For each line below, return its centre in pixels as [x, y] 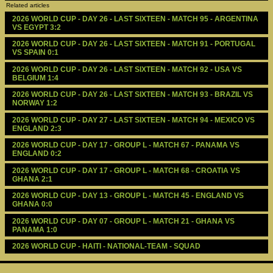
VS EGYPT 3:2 [36, 27]
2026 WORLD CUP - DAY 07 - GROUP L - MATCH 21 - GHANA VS [123, 221]
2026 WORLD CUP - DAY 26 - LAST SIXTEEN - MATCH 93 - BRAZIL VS [132, 95]
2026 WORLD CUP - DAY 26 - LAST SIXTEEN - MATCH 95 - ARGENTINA [135, 19]
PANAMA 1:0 [34, 229]
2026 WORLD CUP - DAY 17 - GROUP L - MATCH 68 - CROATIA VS [126, 170]
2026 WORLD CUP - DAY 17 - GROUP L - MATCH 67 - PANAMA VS [126, 145]
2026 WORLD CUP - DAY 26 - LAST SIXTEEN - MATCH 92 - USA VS [127, 69]
